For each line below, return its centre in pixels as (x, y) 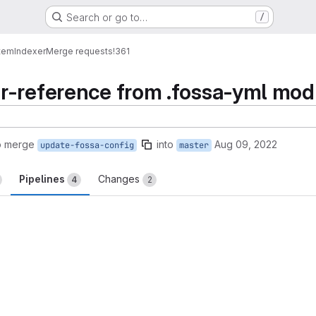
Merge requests (79, 51)
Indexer (30, 51)
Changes (120, 179)
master (194, 145)
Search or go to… (107, 17)
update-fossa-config (87, 145)
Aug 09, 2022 (246, 144)
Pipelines (43, 179)
